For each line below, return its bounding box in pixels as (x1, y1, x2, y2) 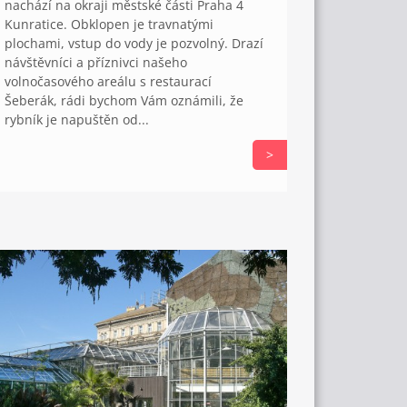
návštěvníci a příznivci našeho (5, 54, 188, 72)
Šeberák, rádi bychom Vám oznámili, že (5, 92, 244, 110)
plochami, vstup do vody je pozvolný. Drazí (5, 35, 264, 53)
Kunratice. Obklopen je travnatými (5, 15, 214, 34)
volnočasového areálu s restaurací (5, 73, 213, 91)
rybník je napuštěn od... (5, 111, 150, 129)
